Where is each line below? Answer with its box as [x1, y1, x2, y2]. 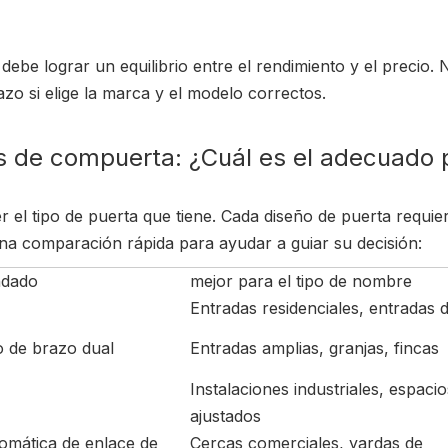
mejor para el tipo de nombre [190, 271, 412, 291]
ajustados [190, 406, 261, 426]
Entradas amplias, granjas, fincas [190, 338, 439, 358]
